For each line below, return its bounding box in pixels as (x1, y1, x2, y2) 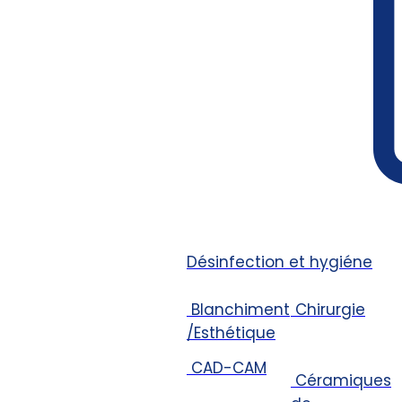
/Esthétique (187, 321, 275, 344)
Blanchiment (191, 298, 290, 320)
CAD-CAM (191, 357, 267, 380)
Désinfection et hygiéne (187, 250, 372, 273)
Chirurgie (295, 298, 365, 320)
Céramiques (295, 369, 391, 391)
